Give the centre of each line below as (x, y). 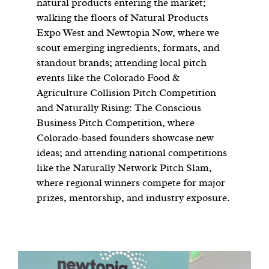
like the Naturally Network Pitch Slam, (125, 168)
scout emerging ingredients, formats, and (128, 47)
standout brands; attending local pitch (122, 62)
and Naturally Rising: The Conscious (119, 107)
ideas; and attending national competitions (132, 153)
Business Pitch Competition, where (116, 122)
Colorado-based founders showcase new (125, 138)
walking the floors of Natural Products (123, 17)
